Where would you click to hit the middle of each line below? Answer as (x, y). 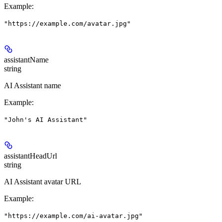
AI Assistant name (32, 86)
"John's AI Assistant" (46, 120)
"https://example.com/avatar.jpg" (67, 24)
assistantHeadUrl (30, 156)
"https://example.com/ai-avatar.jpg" (73, 216)
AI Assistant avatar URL (43, 182)
